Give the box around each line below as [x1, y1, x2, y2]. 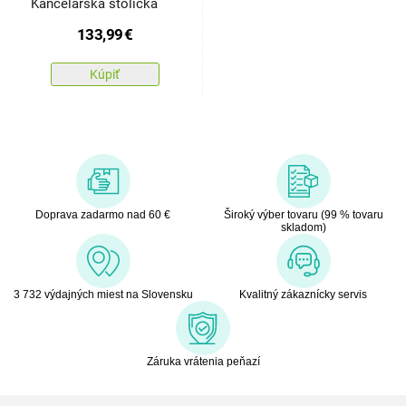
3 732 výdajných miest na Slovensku [13, 287, 193, 301]
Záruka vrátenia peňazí [146, 354, 260, 368]
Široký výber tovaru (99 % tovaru [223, 208, 383, 221]
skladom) [280, 220, 326, 234]
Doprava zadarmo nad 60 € [35, 208, 170, 221]
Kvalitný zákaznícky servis [239, 287, 367, 301]
